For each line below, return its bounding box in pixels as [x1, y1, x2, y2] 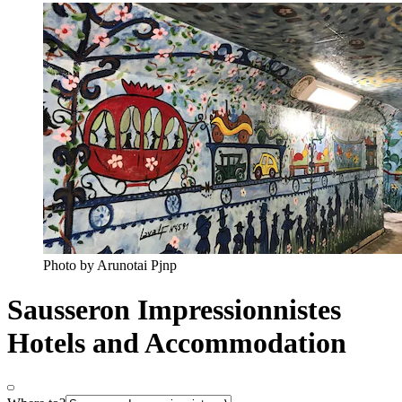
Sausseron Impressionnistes [7, 293, 341, 326]
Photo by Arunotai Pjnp [43, 258, 177, 274]
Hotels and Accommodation [7, 326, 346, 359]
